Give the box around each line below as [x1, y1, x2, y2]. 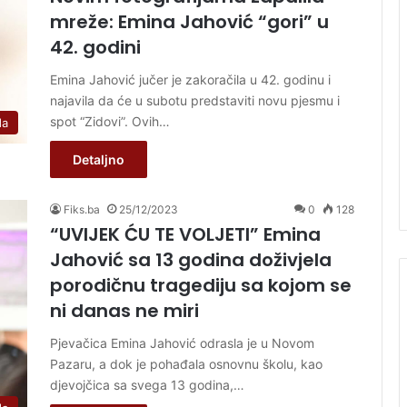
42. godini [50, 34, 141, 60]
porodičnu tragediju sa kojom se [50, 272, 352, 298]
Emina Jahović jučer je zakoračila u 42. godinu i [50, 71, 331, 87]
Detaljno [73, 151, 124, 167]
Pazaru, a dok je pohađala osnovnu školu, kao [50, 355, 323, 372]
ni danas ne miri [50, 297, 199, 323]
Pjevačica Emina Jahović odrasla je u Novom [50, 334, 314, 351]
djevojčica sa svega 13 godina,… [50, 376, 244, 392]
